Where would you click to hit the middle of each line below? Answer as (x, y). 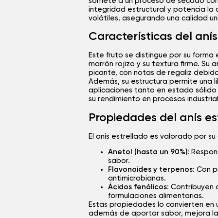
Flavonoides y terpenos (150, 170)
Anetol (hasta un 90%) (148, 152)
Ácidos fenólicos (137, 187)
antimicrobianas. (137, 179)
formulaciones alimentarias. (156, 196)
